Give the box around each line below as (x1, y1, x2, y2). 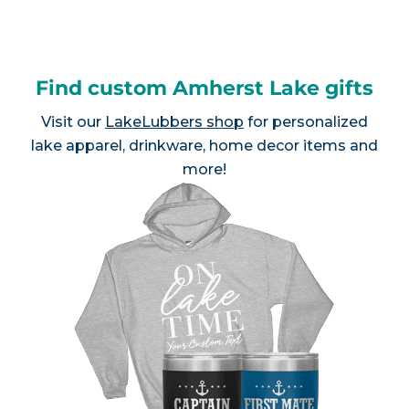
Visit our (40, 112, 105, 131)
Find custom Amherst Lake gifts (35, 75, 373, 100)
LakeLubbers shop (104, 112, 244, 131)
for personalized (243, 112, 368, 131)
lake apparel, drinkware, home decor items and (30, 136, 378, 154)
